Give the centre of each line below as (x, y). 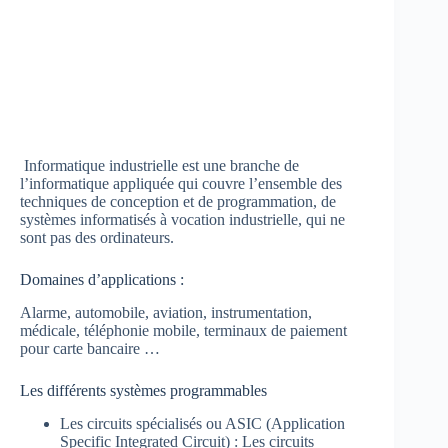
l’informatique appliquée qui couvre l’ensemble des (181, 183)
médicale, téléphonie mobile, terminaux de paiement (183, 330)
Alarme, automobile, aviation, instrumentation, (166, 312)
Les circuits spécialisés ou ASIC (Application (202, 423)
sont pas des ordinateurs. (97, 237)
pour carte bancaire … (90, 348)
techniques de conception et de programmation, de (178, 201)
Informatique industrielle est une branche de (159, 165)
